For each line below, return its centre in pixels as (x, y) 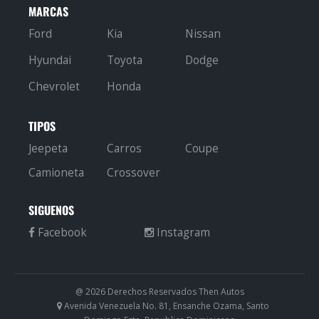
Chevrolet (54, 87)
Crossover (133, 173)
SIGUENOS (51, 210)
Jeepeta (48, 148)
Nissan (203, 34)
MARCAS (48, 11)
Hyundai (50, 60)
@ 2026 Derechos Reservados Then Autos (159, 292)
